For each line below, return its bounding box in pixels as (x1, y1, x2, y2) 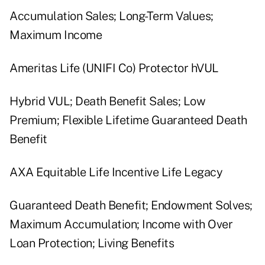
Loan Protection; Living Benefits (9, 236, 174, 251)
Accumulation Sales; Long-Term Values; (9, 9, 214, 24)
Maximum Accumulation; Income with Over (9, 217, 232, 232)
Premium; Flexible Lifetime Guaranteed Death (9, 113, 247, 128)
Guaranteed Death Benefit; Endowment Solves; (9, 198, 253, 213)
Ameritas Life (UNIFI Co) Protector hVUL (9, 61, 219, 76)
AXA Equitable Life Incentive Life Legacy (9, 165, 222, 180)
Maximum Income (9, 28, 102, 43)
